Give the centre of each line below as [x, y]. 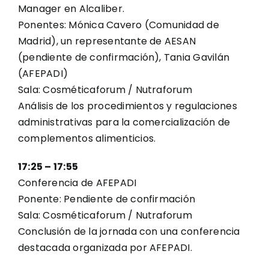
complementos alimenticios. [87, 138]
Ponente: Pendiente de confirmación [107, 199]
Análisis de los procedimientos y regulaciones [128, 106]
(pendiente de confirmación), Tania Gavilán [124, 57]
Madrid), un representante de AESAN [107, 41]
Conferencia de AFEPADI [77, 183]
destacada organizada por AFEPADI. [105, 248]
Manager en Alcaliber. [71, 9]
